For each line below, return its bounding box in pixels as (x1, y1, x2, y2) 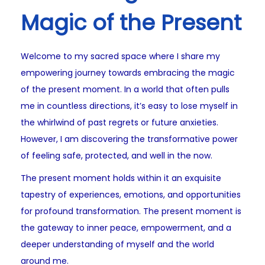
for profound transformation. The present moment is (21, 205, 241, 218)
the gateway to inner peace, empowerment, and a (21, 222, 231, 234)
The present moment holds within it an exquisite (21, 172, 221, 185)
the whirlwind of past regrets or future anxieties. (21, 117, 218, 129)
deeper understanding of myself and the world (21, 238, 214, 251)
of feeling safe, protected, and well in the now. (21, 150, 212, 162)
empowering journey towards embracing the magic (21, 67, 235, 79)
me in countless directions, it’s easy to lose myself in (21, 100, 238, 112)
